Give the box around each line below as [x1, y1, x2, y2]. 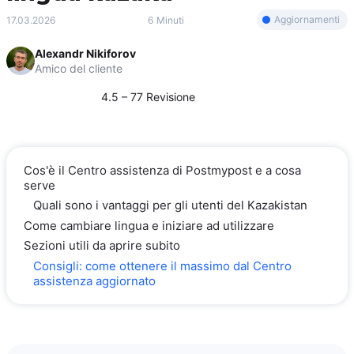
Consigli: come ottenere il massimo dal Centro [33, 258, 292, 273]
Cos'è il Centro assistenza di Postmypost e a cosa [24, 163, 301, 178]
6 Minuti [148, 13, 184, 26]
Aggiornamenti [274, 13, 340, 26]
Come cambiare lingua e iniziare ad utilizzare [24, 217, 274, 233]
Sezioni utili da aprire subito [24, 238, 180, 254]
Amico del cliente [35, 61, 122, 75]
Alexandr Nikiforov [35, 46, 136, 60]
